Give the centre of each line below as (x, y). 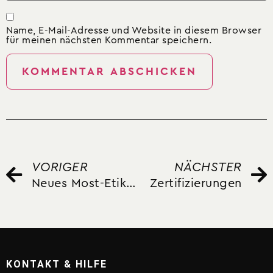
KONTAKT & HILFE (57, 264)
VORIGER (59, 168)
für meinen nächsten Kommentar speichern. (109, 40)
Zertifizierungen (196, 184)
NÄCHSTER (208, 168)
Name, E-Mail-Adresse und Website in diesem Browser (134, 30)
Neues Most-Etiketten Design (131, 184)
